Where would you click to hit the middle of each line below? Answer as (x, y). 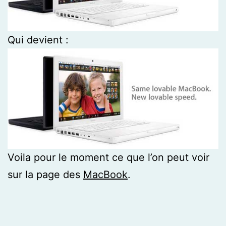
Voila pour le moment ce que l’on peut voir (108, 158)
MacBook (105, 175)
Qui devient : (38, 40)
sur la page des (45, 175)
